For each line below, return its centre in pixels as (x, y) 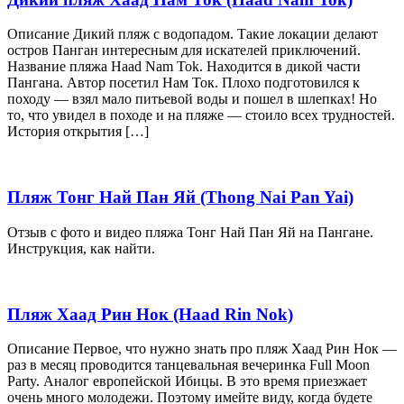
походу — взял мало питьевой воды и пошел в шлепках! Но (192, 99)
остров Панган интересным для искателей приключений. (184, 50)
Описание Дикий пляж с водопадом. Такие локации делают (193, 34)
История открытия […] (78, 132)
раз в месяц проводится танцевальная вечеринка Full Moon (188, 365)
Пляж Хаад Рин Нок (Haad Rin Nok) (150, 314)
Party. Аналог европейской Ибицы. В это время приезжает (187, 381)
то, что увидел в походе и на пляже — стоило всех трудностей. (201, 115)
